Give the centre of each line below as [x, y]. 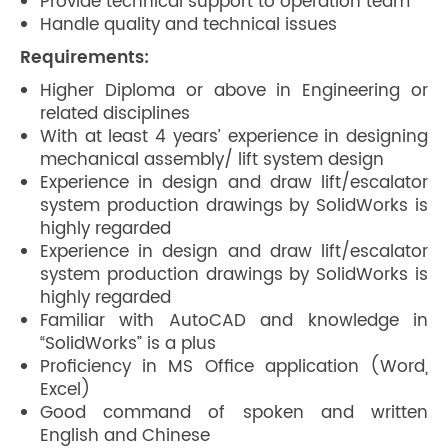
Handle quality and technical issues [188, 25]
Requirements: [84, 58]
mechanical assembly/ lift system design [212, 160]
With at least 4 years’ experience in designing [234, 137]
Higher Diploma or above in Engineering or [234, 91]
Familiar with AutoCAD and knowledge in [234, 321]
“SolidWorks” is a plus [128, 344]
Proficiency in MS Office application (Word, [234, 367]
